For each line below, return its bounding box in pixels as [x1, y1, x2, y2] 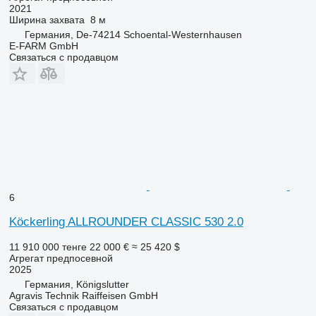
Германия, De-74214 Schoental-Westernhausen [24, 28, 242, 40]
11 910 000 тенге [8, 241, 87, 253]
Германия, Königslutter [24, 278, 129, 290]
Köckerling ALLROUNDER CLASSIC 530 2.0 [8, 214, 243, 229]
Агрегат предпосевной [8, 252, 113, 264]
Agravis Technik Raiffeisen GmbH [8, 289, 158, 301]
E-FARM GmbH [8, 39, 78, 51]
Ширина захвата [8, 13, 85, 25]
